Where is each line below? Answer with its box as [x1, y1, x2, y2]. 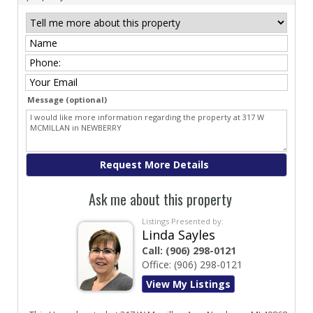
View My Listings [146, 277, 231, 291]
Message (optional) [27, 94, 107, 105]
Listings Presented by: [142, 216, 224, 226]
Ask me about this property [88, 189, 232, 210]
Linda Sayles [142, 226, 215, 243]
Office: [142, 258, 174, 271]
